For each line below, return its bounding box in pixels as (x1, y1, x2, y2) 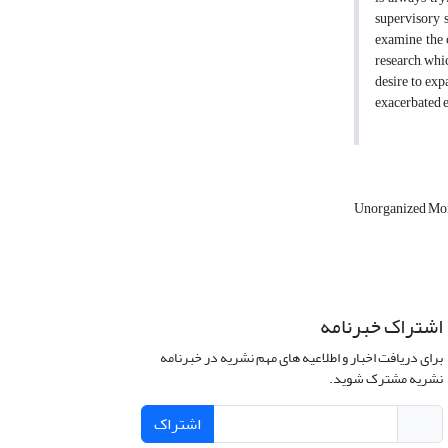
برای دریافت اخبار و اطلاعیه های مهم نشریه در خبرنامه (159, 344, 443, 372)
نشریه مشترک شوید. (328, 365, 443, 393)
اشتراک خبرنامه (319, 307, 443, 347)
